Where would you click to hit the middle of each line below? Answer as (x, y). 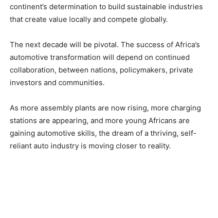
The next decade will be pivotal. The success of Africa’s (105, 45)
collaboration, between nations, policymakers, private (101, 70)
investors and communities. (57, 83)
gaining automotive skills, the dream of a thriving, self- (103, 133)
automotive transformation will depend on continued (100, 57)
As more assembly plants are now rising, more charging (105, 108)
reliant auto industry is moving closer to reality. (90, 146)
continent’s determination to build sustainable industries (106, 7)
